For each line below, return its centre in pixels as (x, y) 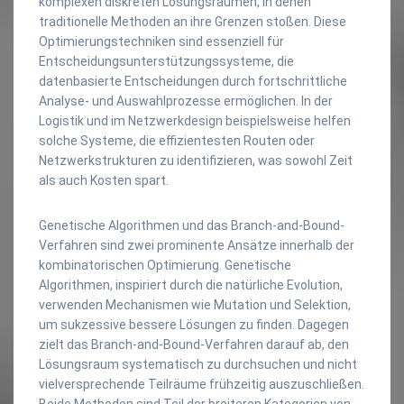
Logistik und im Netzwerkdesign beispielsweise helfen (195, 120)
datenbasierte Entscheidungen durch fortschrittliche (193, 81)
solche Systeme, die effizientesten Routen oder (177, 140)
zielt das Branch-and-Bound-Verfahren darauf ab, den (194, 344)
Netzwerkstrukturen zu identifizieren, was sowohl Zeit (196, 160)
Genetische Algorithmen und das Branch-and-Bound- (192, 225)
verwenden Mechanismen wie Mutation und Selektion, (195, 304)
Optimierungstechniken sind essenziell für (161, 41)
